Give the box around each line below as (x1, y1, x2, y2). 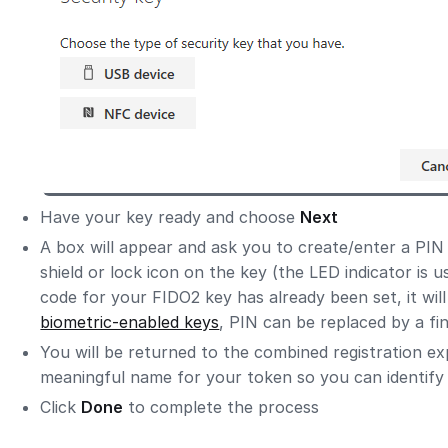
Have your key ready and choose (40, 207, 301, 228)
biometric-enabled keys (40, 312, 220, 333)
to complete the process (123, 396, 320, 417)
